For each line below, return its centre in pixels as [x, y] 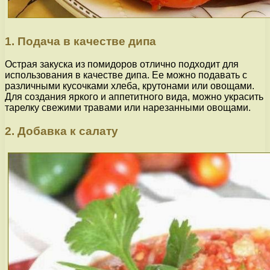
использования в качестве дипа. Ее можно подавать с [126, 75]
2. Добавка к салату [61, 131]
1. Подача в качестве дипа [80, 41]
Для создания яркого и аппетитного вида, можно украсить [134, 97]
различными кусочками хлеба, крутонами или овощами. [130, 86]
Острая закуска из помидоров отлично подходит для [122, 64]
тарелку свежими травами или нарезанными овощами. [128, 108]
